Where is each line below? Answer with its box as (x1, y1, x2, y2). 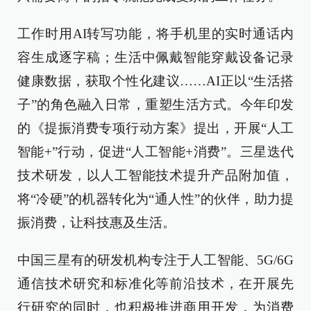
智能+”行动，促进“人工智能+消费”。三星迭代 (17, 144, 294, 159)
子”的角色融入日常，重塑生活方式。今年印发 (17, 97, 294, 112)
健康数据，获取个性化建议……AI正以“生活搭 (17, 74, 294, 88)
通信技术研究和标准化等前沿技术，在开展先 (17, 276, 294, 291)
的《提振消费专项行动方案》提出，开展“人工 (17, 121, 294, 135)
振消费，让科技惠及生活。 (17, 215, 176, 230)
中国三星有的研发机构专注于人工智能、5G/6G (17, 253, 294, 267)
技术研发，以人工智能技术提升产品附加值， (17, 168, 294, 183)
